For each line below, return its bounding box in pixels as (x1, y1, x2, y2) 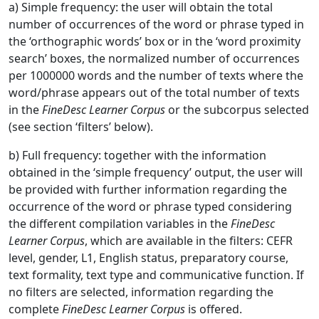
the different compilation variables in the (9, 216, 231, 231)
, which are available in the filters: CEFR (85, 233, 293, 249)
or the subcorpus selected (165, 102, 309, 117)
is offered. (185, 301, 242, 317)
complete (9, 301, 62, 317)
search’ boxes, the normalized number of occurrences (9, 51, 300, 66)
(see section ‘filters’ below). (9, 119, 153, 135)
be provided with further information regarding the (9, 182, 287, 197)
